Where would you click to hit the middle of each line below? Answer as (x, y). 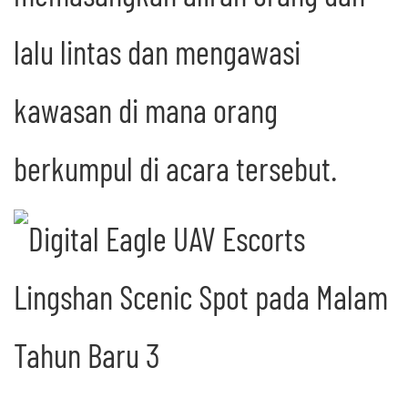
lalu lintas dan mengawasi (157, 52)
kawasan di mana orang (146, 110)
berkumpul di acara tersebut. (175, 168)
